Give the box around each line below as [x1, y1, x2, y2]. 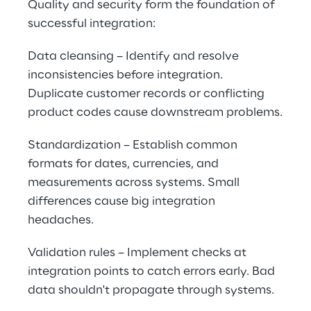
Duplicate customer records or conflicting [28, 87, 267, 100]
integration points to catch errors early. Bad [28, 265, 278, 278]
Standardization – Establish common [28, 139, 240, 151]
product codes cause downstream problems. [28, 106, 283, 119]
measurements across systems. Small [28, 176, 242, 189]
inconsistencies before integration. [28, 69, 226, 81]
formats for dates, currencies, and [28, 158, 221, 170]
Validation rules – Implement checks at [28, 246, 249, 259]
